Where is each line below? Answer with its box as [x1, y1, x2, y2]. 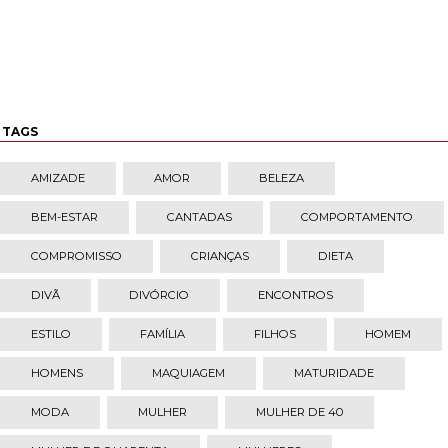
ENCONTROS [258, 288, 333, 303]
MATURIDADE [294, 366, 374, 381]
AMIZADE [31, 171, 85, 186]
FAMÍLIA [140, 327, 185, 342]
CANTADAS [167, 210, 232, 225]
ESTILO [31, 327, 71, 342]
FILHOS [254, 327, 296, 342]
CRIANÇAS [191, 249, 249, 264]
